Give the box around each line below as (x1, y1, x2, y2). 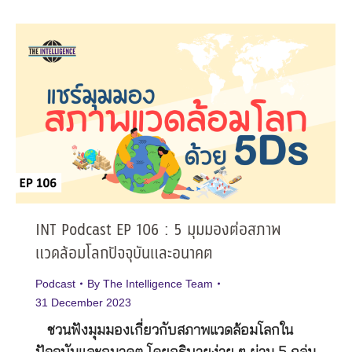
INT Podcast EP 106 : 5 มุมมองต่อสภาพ (35, 218, 281, 244)
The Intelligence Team (103, 277, 213, 291)
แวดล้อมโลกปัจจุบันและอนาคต (35, 242, 213, 267)
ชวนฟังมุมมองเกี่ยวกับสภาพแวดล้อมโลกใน (35, 324, 293, 339)
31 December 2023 (35, 296, 131, 310)
